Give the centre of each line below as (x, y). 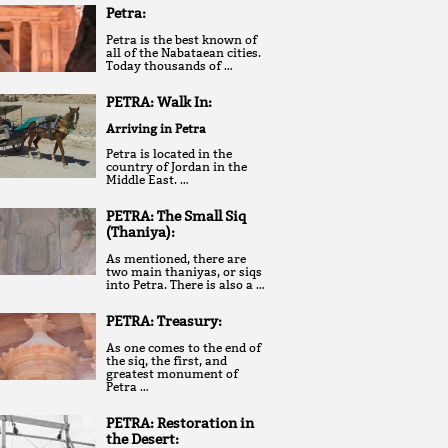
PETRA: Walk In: (159, 101)
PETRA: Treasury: (164, 320)
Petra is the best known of (181, 39)
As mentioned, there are (176, 258)
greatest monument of (172, 373)
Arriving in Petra (156, 128)
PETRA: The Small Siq (176, 215)
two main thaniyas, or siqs (184, 271)
